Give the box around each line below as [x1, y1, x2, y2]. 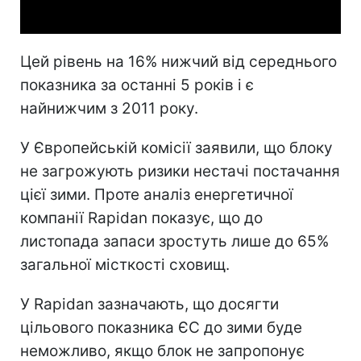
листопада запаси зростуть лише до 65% [20, 231, 329, 251]
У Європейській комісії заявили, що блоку [20, 138, 333, 157]
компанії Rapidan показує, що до [20, 208, 263, 227]
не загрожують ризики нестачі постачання [20, 161, 340, 180]
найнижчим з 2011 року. [20, 98, 198, 118]
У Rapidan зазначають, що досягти [20, 294, 279, 313]
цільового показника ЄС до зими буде [20, 317, 302, 337]
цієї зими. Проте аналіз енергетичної [20, 185, 293, 204]
